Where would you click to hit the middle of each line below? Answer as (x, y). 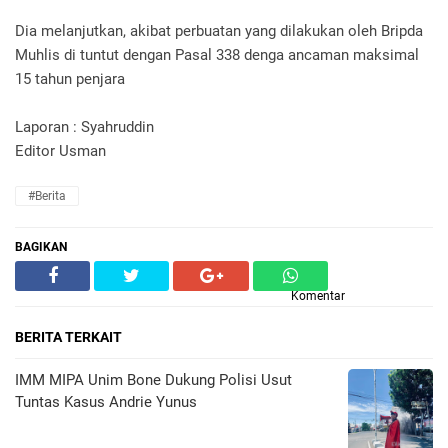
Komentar (318, 295)
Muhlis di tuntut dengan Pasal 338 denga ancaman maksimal (217, 54)
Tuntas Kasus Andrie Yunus (106, 401)
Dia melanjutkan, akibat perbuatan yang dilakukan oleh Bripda (219, 30)
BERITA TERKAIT (68, 336)
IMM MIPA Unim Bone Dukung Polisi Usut (153, 379)
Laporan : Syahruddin (84, 126)
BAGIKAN (41, 246)
